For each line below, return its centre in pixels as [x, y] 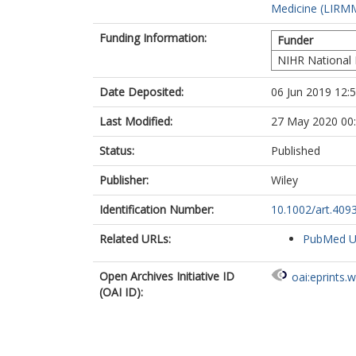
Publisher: [124, 180]
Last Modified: [136, 121]
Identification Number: [157, 209]
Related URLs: [135, 239]
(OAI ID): [121, 292]
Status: [117, 151]
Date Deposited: [141, 92]
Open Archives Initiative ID [167, 276]
